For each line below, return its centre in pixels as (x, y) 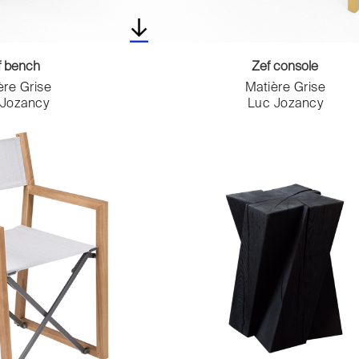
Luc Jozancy (285, 105)
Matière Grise (285, 89)
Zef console (285, 68)
